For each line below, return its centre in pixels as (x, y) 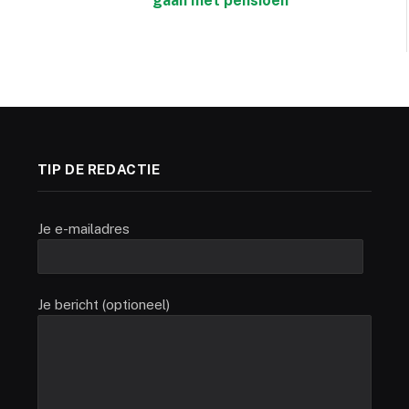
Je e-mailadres (83, 229)
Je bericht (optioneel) (103, 305)
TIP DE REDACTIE (99, 170)
